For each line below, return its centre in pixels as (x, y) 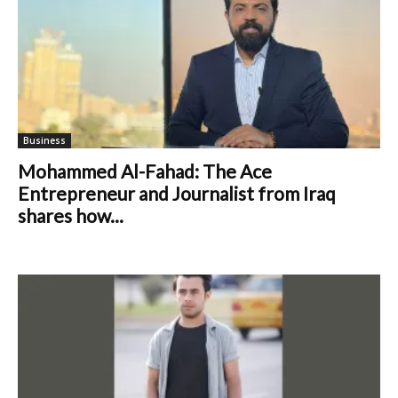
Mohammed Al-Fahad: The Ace (145, 171)
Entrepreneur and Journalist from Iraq (177, 193)
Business (44, 140)
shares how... (71, 215)
